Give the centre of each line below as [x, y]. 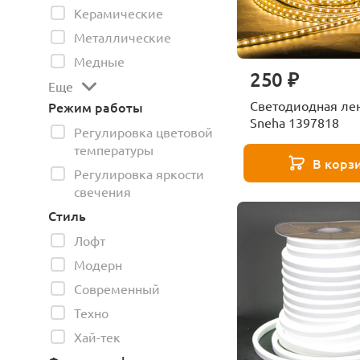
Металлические [123, 37]
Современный [117, 288]
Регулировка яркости [139, 174]
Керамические [119, 13]
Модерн [98, 264]
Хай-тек [97, 337]
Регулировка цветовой [143, 132]
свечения [102, 191]
